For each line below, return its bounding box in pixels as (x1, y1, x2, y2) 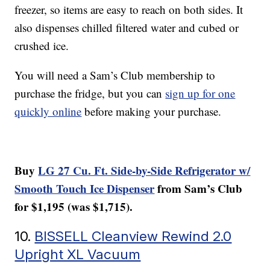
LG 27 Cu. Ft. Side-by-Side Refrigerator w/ (38, 162, 251, 179)
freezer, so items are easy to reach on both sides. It (14, 2, 243, 17)
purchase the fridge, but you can (14, 86, 166, 101)
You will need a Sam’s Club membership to (14, 67, 216, 83)
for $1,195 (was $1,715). (14, 198, 133, 215)
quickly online (14, 104, 82, 119)
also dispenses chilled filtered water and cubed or (14, 20, 239, 36)
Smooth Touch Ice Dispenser (14, 180, 155, 197)
